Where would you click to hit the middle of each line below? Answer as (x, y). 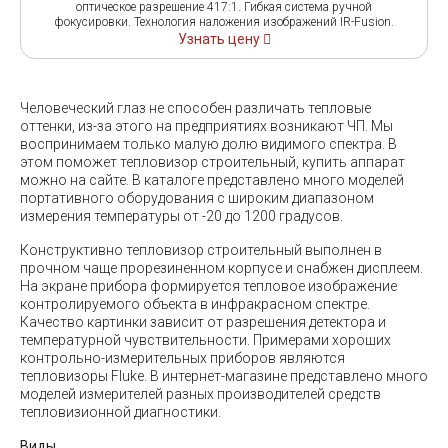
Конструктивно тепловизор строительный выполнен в (201, 249)
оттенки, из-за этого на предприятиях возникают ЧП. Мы (206, 125)
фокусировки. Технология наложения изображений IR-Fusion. (224, 21)
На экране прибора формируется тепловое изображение (208, 285)
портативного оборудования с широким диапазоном (197, 197)
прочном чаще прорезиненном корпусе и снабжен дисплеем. (221, 267)
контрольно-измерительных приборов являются (182, 357)
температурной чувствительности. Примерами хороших (205, 339)
